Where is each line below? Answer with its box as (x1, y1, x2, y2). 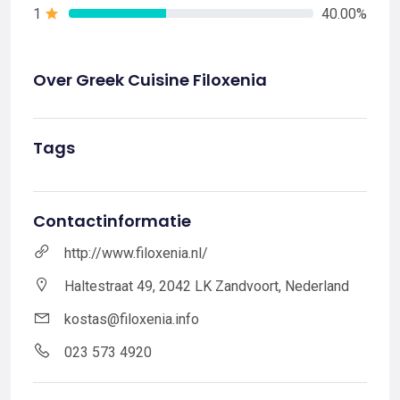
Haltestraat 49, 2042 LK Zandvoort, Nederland (64, 277, 349, 295)
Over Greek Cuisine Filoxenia (33, 68, 267, 91)
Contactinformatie (33, 209, 191, 232)
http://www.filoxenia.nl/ (64, 244, 208, 262)
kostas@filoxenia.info (64, 310, 199, 328)
